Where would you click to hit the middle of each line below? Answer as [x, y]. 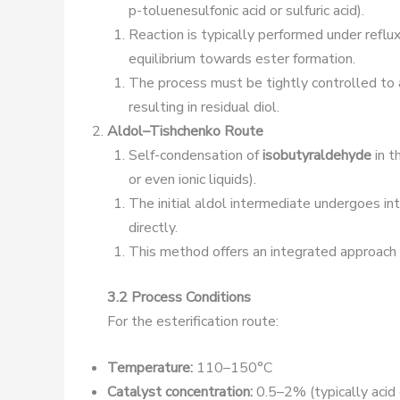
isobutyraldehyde [317, 155]
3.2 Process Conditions [179, 297]
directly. [153, 227]
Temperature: [150, 368]
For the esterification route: [193, 321]
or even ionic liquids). [192, 179]
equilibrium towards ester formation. [242, 58]
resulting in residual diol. [204, 107]
